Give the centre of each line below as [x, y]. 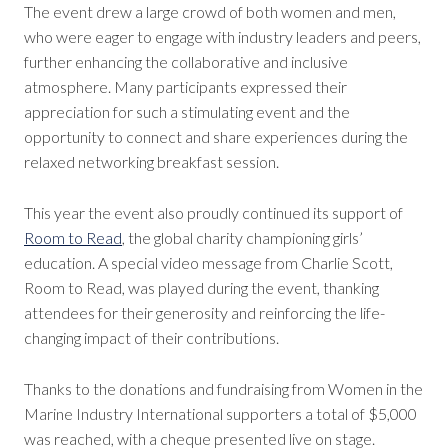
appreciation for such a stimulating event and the [187, 112]
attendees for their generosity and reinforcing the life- [204, 313]
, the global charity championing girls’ [242, 238]
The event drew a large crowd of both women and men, [210, 12]
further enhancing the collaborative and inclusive [186, 62]
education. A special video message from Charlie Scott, [208, 263]
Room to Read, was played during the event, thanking [201, 288]
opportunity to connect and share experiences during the [216, 137]
